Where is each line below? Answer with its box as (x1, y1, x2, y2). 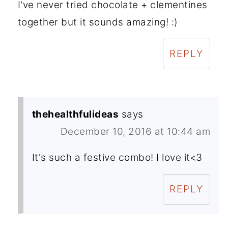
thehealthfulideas (32, 108, 119, 120)
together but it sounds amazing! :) (17, 16, 178, 28)
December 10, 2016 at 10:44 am (60, 125, 211, 137)
